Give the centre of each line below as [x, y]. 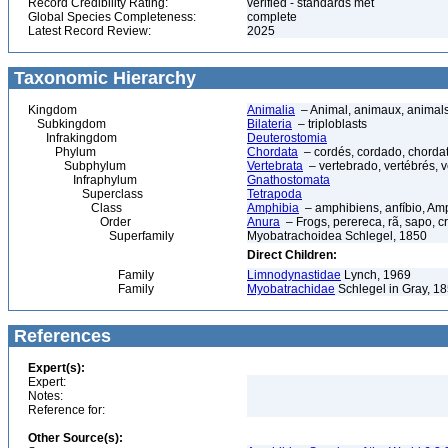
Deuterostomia [287, 138]
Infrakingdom [72, 138]
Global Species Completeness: [112, 17]
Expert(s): [56, 368]
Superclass [85, 194]
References [60, 336]
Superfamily [101, 236]
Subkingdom [67, 124]
